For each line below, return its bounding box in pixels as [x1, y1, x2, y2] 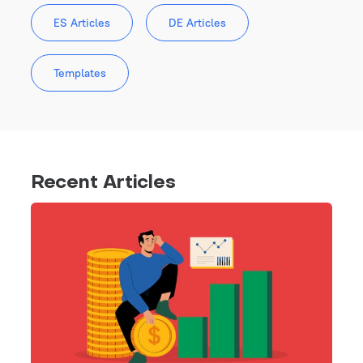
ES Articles [53, 15, 110, 30]
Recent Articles [30, 173, 176, 192]
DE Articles [168, 15, 226, 30]
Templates [53, 65, 106, 80]
